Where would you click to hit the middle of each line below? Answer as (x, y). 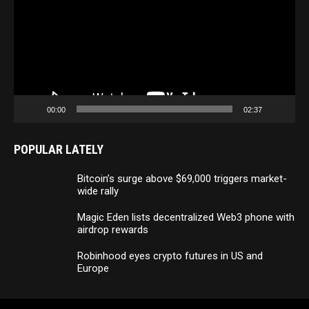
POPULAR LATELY (59, 149)
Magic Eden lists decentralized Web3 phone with (186, 217)
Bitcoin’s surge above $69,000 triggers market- (182, 178)
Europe (93, 268)
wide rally (98, 191)
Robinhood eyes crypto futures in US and (170, 256)
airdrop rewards (113, 229)
